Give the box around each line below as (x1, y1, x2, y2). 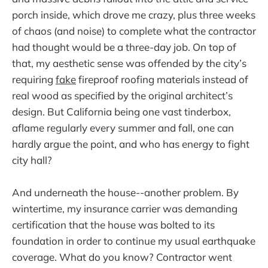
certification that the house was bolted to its (12, 218, 215, 232)
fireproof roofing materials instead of (76, 73, 248, 86)
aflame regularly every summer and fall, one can (12, 121, 234, 135)
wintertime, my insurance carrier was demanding (12, 202, 237, 215)
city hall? (12, 154, 52, 167)
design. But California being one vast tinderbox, (12, 105, 231, 118)
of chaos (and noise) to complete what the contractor (12, 25, 256, 38)
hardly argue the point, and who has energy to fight (12, 138, 249, 151)
